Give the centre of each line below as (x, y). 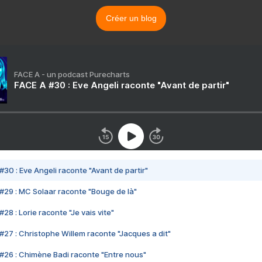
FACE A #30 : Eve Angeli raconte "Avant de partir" (122, 85)
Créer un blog (131, 18)
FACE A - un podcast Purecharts (72, 74)
